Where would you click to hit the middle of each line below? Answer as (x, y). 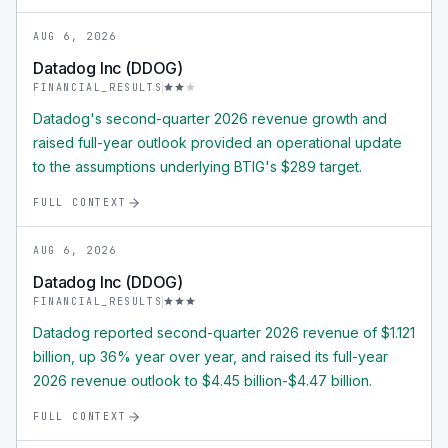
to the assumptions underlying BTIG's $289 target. (197, 166)
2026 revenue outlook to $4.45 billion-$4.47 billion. (202, 380)
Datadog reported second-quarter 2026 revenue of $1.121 (224, 332)
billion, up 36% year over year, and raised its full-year (210, 356)
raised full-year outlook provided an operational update (217, 142)
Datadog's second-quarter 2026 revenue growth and (210, 118)
